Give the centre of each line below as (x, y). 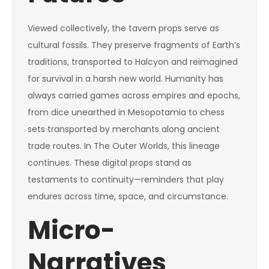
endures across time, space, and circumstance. (128, 196)
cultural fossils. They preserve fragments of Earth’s (134, 45)
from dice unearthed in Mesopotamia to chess (126, 112)
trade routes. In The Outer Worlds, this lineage (124, 146)
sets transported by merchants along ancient (124, 129)
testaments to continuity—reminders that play (126, 180)
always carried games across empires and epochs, (134, 95)
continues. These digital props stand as (110, 163)
